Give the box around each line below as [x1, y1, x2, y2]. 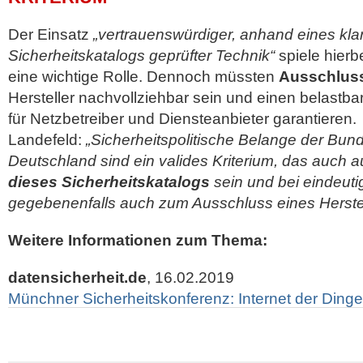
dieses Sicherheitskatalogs [8, 173, 210, 190]
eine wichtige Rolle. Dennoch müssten [8, 68, 279, 85]
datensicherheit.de [8, 269, 147, 286]
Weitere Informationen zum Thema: [8, 232, 267, 249]
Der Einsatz [8, 26, 89, 43]
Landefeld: [8, 131, 86, 148]
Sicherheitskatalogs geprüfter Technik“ [8, 47, 275, 64]
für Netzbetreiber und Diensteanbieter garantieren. [8, 110, 357, 127]
